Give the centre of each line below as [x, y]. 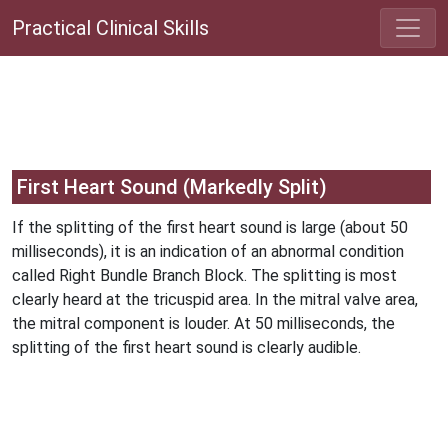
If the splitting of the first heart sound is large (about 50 [210, 227]
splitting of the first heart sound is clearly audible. [186, 347]
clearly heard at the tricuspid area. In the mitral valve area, [215, 299]
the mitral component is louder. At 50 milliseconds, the [203, 323]
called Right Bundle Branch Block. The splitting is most [204, 275]
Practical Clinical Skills [110, 28]
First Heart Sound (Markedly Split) [172, 187]
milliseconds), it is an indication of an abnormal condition [208, 251]
